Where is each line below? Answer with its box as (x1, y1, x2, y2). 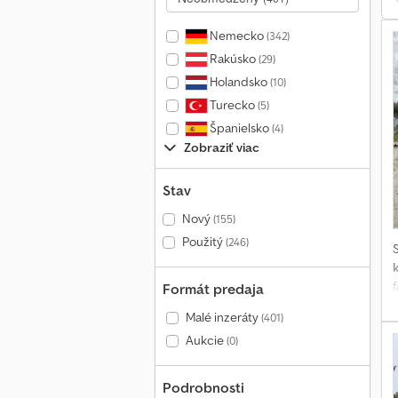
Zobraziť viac (184, 139, 259, 155)
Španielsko (206, 120, 272, 136)
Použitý (181, 234, 226, 250)
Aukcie (185, 332, 227, 348)
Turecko (206, 97, 258, 113)
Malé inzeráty (185, 309, 261, 325)
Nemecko (206, 28, 267, 44)
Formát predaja (163, 280, 264, 298)
